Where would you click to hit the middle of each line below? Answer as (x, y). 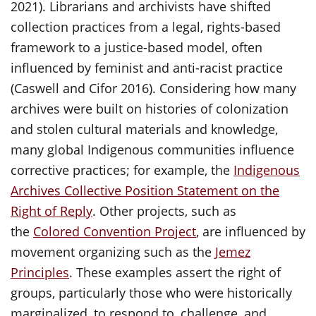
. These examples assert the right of (175, 272)
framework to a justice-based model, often (136, 47)
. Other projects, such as (164, 211)
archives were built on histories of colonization (150, 109)
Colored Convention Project (115, 231)
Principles (40, 272)
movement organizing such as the (113, 252)
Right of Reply (51, 211)
